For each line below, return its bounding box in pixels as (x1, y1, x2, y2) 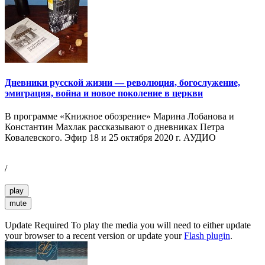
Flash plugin (184, 231, 230, 241)
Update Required (5, 220, 69, 231)
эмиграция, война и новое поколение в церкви (5, 88, 203, 98)
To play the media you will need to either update (69, 220, 251, 231)
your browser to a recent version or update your (5, 231, 184, 241)
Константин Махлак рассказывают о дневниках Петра (5, 122, 224, 132)
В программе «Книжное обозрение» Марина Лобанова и (5, 111, 234, 122)
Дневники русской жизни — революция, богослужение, (5, 77, 240, 88)
